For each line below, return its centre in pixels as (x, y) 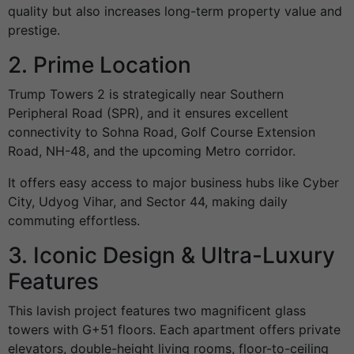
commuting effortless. (74, 221)
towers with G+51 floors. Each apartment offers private (174, 330)
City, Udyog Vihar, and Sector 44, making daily (148, 202)
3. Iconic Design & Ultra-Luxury (171, 256)
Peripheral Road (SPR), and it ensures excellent (148, 113)
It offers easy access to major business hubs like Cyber (173, 183)
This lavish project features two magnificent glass (157, 311)
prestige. (34, 30)
